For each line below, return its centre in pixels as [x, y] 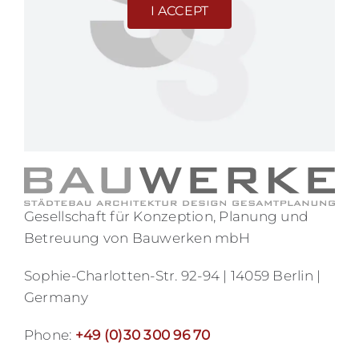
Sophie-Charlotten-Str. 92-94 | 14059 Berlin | [172, 276]
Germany [56, 298]
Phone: [49, 335]
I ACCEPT [179, 10]
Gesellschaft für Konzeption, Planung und [166, 217]
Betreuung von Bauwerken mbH [137, 238]
